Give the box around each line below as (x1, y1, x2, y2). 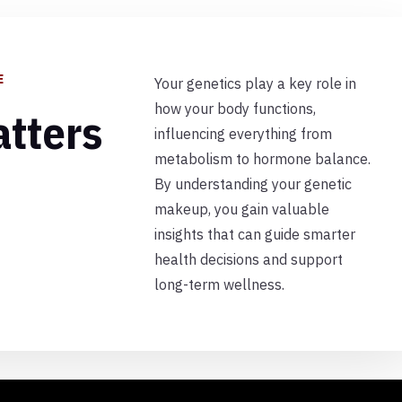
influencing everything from (153, 124, 332, 143)
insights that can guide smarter (153, 224, 355, 243)
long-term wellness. (153, 275, 284, 293)
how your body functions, (153, 99, 316, 118)
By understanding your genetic (153, 174, 352, 193)
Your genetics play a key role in (153, 74, 356, 92)
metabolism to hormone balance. (153, 149, 371, 168)
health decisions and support (153, 249, 343, 268)
